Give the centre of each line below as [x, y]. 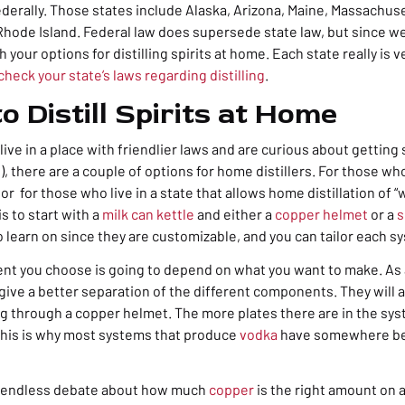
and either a [235, 214]
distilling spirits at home [189, 52]
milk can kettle [148, 214]
